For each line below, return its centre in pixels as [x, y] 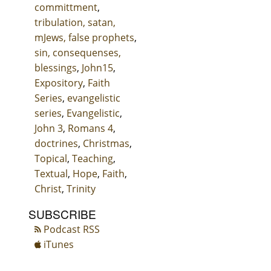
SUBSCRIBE [62, 214]
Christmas [106, 144]
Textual [51, 174]
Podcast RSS [70, 230]
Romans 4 [90, 129]
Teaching [92, 159]
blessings [55, 68]
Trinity [81, 189]
